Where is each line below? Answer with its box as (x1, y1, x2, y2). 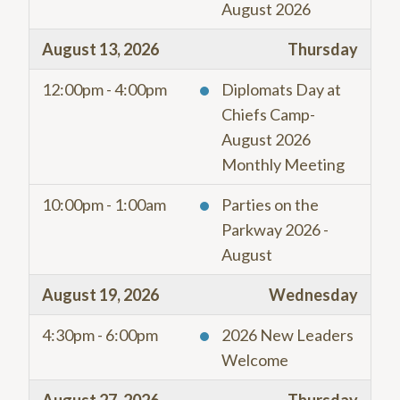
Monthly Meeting (221, 154, 345, 175)
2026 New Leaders (221, 325, 354, 346)
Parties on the (221, 195, 319, 215)
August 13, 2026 (42, 39, 159, 60)
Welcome (221, 350, 288, 371)
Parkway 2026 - (221, 220, 329, 240)
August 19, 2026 (42, 285, 159, 305)
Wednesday (269, 285, 358, 305)
